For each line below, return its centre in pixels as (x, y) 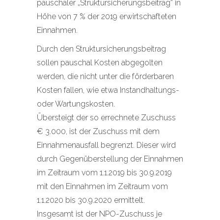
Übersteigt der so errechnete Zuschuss (106, 118)
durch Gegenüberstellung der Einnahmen (110, 159)
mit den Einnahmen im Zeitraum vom (102, 186)
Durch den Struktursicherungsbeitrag (101, 49)
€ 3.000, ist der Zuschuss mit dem (98, 131)
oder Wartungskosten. (76, 104)
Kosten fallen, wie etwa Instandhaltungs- (108, 90)
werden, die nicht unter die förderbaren (105, 76)
